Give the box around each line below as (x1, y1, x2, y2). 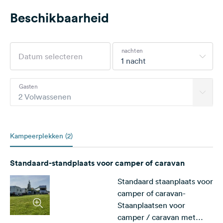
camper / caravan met (117, 212, 196, 222)
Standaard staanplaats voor (117, 176, 213, 186)
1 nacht (121, 56, 146, 66)
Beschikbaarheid (10, 9, 109, 26)
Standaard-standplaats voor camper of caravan (10, 158, 185, 168)
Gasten (18, 82, 38, 90)
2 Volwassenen (18, 92, 71, 102)
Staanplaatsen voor (117, 200, 185, 210)
